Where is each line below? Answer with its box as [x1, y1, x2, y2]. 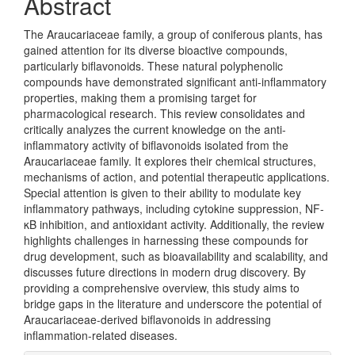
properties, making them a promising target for [24, 89, 257, 105]
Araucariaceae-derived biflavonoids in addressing [24, 311, 271, 327]
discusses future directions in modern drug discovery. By [24, 263, 306, 280]
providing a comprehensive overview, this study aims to [24, 279, 300, 296]
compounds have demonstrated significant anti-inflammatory [24, 73, 326, 90]
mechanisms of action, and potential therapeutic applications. [24, 168, 330, 185]
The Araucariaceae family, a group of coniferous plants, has [24, 25, 323, 42]
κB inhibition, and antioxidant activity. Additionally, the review [24, 216, 324, 232]
